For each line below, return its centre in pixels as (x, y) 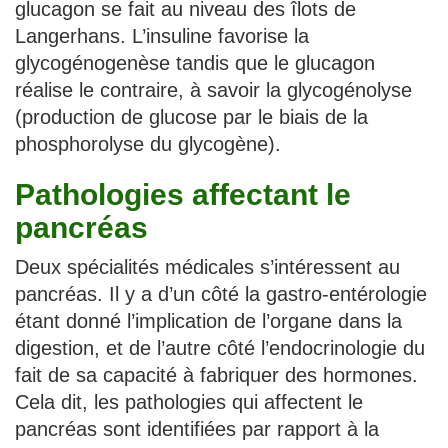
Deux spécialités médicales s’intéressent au (207, 266)
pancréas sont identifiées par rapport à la (197, 428)
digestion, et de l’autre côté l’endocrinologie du (220, 347)
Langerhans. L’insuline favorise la (162, 35)
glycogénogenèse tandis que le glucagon (195, 62)
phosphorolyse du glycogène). (148, 143)
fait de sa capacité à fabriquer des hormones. (216, 374)
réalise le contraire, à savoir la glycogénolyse (213, 89)
